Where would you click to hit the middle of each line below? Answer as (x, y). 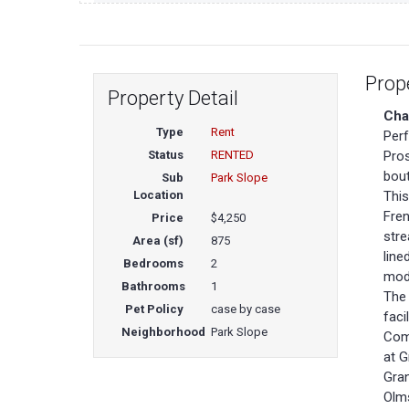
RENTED (233, 155)
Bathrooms (153, 287)
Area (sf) (158, 241)
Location (159, 195)
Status (166, 155)
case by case (246, 309)
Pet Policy (155, 309)
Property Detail (173, 99)
